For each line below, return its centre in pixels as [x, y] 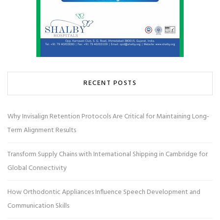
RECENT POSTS [110, 83]
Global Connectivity [37, 168]
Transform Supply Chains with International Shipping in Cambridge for [108, 154]
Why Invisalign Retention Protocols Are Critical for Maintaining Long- [108, 116]
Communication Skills [38, 206]
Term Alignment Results [42, 130]
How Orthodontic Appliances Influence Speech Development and [104, 192]
